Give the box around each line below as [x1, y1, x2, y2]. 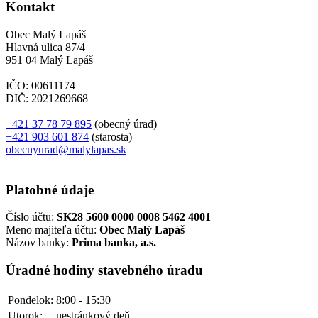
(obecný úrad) [92, 117, 157, 130]
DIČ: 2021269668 [6, 92, 88, 104]
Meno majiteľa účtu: [6, 224, 99, 236]
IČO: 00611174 [6, 79, 75, 92]
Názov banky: [6, 236, 72, 249]
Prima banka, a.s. [72, 236, 156, 249]
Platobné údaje [6, 182, 94, 197]
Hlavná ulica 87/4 [6, 40, 85, 53]
